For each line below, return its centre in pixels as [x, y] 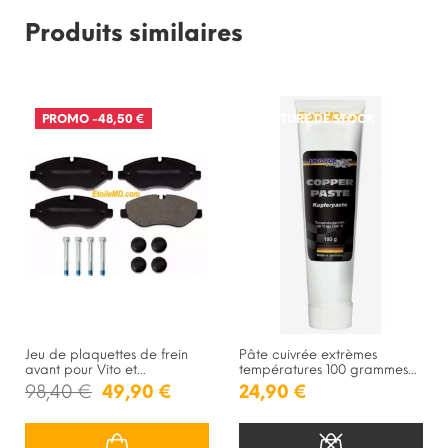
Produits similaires [134, 32]
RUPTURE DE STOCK [315, 118]
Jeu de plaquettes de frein [106, 355]
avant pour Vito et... [85, 370]
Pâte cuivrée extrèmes [308, 355]
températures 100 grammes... [328, 370]
